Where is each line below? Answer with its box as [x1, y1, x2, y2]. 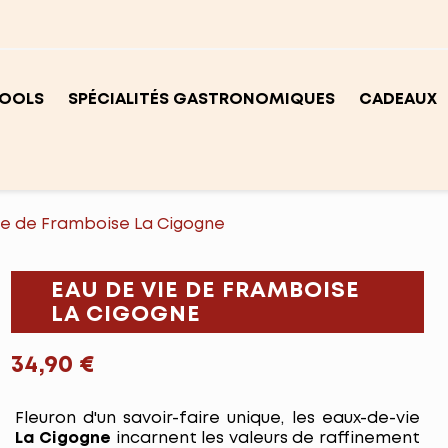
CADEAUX [359, 92, 437, 107]
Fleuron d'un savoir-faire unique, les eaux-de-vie [14, 411, 420, 426]
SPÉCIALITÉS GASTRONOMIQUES [68, 92, 335, 107]
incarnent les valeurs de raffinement [111, 431, 420, 446]
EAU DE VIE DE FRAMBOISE [50, 281, 360, 301]
